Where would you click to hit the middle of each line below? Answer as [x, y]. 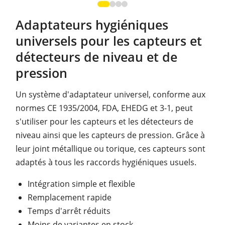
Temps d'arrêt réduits [69, 211]
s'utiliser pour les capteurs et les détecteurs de [104, 121]
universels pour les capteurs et [109, 41]
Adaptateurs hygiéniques [92, 25]
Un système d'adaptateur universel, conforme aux [110, 94]
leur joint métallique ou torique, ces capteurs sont [110, 148]
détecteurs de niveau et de [96, 57]
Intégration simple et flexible [81, 184]
